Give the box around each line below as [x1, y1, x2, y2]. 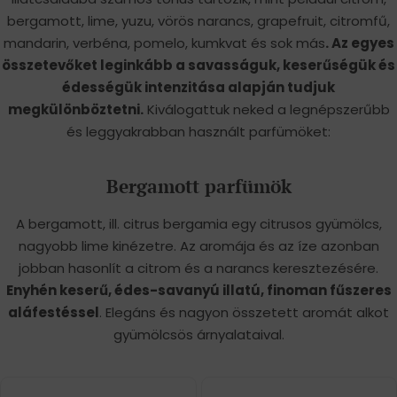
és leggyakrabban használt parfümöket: [66, 121, 331, 141]
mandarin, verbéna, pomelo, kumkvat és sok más [3, 33, 325, 52]
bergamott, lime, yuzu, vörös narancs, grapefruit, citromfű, [7, 11, 390, 30]
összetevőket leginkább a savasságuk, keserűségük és [2, 55, 395, 74]
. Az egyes [324, 33, 394, 52]
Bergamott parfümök [105, 173, 292, 198]
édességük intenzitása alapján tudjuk [62, 77, 335, 97]
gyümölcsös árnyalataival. [113, 324, 284, 344]
